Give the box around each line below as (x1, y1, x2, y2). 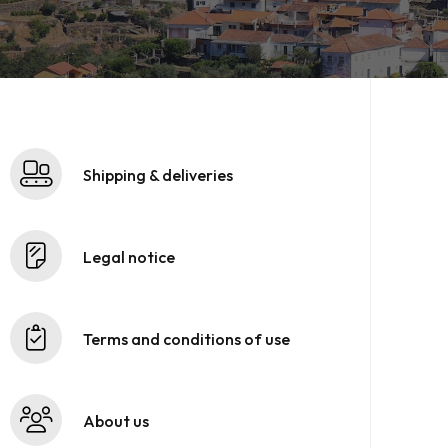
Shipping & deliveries (83, 164, 233, 185)
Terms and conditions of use (83, 328, 290, 349)
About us (83, 410, 149, 431)
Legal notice (83, 246, 175, 267)
